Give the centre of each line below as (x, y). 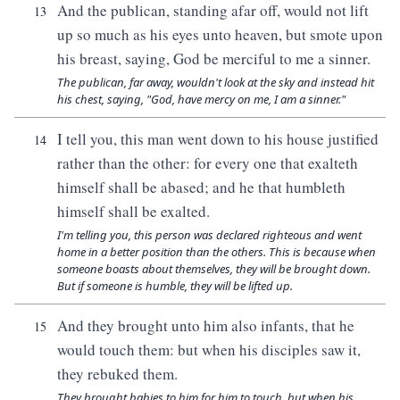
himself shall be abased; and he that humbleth (201, 187)
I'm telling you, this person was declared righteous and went (209, 235)
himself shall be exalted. (133, 211)
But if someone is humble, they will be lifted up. (175, 286)
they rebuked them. (117, 374)
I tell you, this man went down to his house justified (218, 139)
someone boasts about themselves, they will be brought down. (214, 269)
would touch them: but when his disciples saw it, (209, 350)
